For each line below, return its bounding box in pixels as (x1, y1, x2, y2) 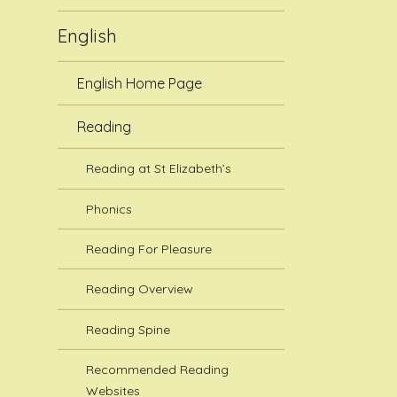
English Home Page (77, 74, 203, 92)
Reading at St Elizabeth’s (86, 160, 232, 177)
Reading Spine (86, 321, 171, 338)
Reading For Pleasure (86, 240, 213, 257)
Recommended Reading (86, 361, 230, 378)
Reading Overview (86, 281, 194, 298)
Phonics (86, 200, 133, 217)
